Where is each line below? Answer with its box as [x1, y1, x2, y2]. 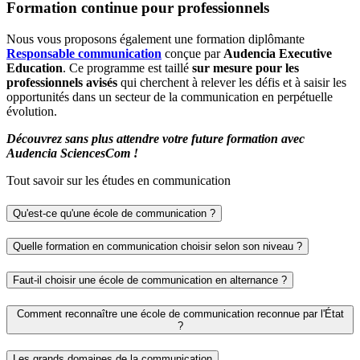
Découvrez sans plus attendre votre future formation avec [6, 131, 305, 145]
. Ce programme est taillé [63, 60, 192, 75]
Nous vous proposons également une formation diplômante [6, 31, 305, 46]
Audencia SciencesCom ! [6, 145, 138, 160]
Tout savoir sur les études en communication [6, 173, 231, 187]
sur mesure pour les [192, 60, 299, 75]
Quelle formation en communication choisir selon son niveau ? [13, 240, 302, 253]
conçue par [162, 46, 223, 60]
